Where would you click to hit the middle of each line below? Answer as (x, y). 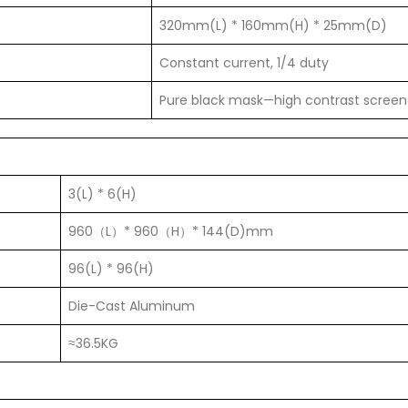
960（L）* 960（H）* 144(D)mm (171, 232)
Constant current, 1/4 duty (244, 63)
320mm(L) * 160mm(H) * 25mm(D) (273, 26)
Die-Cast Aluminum (132, 306)
